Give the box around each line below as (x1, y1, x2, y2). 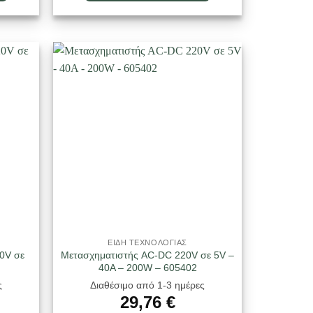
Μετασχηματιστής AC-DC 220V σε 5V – (61, 249, 234, 261)
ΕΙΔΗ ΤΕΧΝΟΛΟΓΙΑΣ (108, 238, 187, 247)
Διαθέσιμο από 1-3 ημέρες (90, 279, 205, 291)
